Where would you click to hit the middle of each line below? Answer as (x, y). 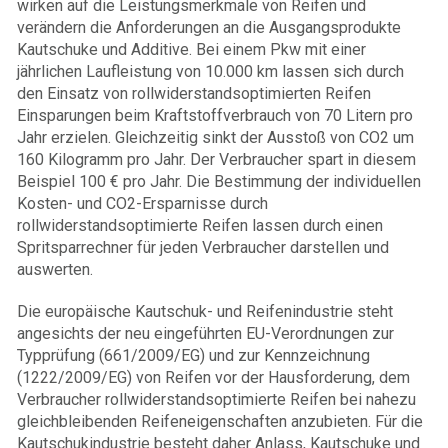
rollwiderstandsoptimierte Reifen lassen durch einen (200, 225)
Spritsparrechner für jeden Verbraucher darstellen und (203, 247)
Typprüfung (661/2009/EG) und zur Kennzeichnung (193, 355)
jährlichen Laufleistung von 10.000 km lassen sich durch (210, 71)
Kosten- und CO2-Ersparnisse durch (142, 203)
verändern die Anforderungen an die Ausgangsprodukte (209, 27)
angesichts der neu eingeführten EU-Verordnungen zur (205, 333)
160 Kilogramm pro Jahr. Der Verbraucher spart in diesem (216, 159)
